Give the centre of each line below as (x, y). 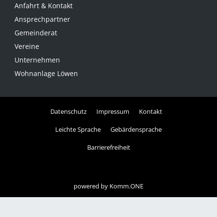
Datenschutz (68, 112)
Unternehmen (37, 60)
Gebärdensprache (136, 130)
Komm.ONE (126, 186)
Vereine (27, 46)
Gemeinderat (36, 32)
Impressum (113, 112)
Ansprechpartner (42, 19)
